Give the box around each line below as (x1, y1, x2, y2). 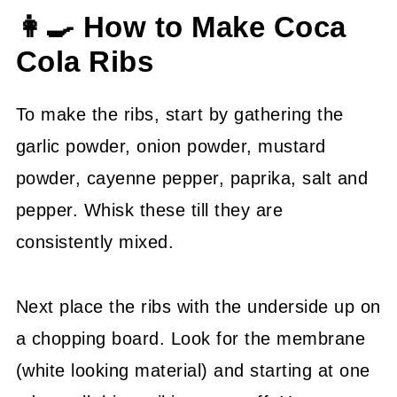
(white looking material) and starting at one (15, 360, 370, 380)
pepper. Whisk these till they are (15, 199, 284, 220)
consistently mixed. (15, 231, 175, 252)
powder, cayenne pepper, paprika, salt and (15, 167, 369, 188)
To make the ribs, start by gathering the (15, 104, 344, 124)
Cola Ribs (15, 45, 154, 78)
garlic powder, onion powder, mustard (15, 136, 326, 156)
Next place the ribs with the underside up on (15, 296, 381, 316)
